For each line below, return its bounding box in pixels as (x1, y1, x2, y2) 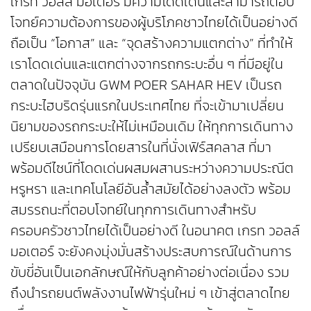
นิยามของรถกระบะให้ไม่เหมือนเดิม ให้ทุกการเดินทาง (10, 115, 293, 137)
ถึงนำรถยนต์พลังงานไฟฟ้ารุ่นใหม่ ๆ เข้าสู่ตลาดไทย (10, 282, 290, 303)
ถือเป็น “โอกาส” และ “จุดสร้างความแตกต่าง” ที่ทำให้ (10, 32, 293, 53)
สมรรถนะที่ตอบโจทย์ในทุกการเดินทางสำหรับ (10, 199, 256, 220)
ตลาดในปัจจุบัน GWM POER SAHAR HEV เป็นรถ (10, 74, 282, 95)
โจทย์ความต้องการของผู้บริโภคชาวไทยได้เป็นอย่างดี (10, 11, 298, 33)
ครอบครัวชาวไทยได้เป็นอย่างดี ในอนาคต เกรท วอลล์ (10, 219, 300, 241)
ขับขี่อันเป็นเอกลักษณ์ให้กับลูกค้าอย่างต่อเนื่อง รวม (10, 261, 289, 283)
